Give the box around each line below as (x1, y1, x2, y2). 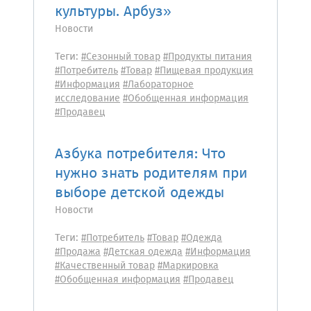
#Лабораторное (123, 77, 194, 92)
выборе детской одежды (55, 182, 224, 205)
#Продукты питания (163, 49, 252, 65)
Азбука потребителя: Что (55, 143, 226, 166)
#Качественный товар (55, 258, 155, 274)
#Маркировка (158, 258, 219, 274)
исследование (55, 91, 120, 106)
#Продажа (55, 244, 101, 260)
